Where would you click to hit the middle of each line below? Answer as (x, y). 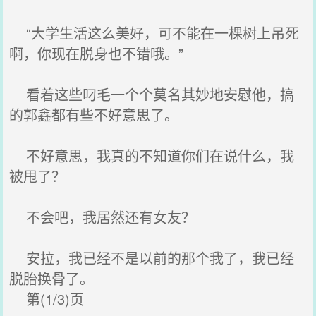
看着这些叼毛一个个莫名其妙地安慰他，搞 (152, 94)
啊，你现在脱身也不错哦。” (97, 53)
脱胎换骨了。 (52, 278)
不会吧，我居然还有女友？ (103, 217)
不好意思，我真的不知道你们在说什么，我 (152, 156)
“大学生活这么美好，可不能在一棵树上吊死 (154, 33)
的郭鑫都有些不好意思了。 (94, 115)
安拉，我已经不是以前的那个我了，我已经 (152, 258)
